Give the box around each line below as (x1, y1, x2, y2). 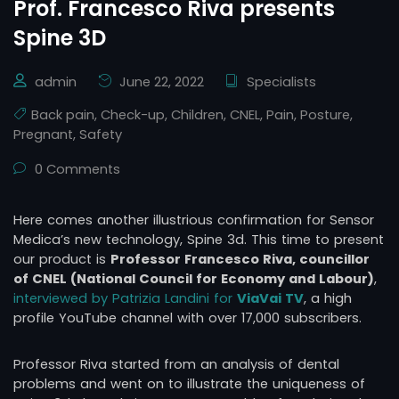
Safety (79, 126, 122, 144)
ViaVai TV (237, 289, 304, 308)
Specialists (247, 73, 316, 92)
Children (171, 106, 224, 125)
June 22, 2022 (116, 73, 204, 92)
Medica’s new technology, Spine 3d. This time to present (13, 231, 384, 249)
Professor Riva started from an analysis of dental (13, 355, 339, 374)
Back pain (31, 106, 94, 125)
